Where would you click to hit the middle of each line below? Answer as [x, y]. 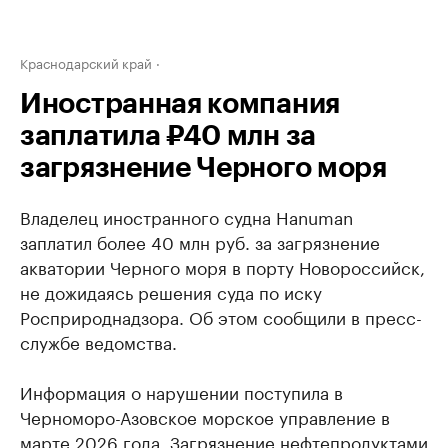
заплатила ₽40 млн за [168, 136]
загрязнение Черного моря [203, 168]
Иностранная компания [180, 104]
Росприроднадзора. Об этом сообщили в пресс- [221, 316]
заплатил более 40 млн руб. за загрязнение [200, 241]
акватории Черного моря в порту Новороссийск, [222, 266]
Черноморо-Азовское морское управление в [205, 416]
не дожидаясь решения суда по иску [171, 291]
